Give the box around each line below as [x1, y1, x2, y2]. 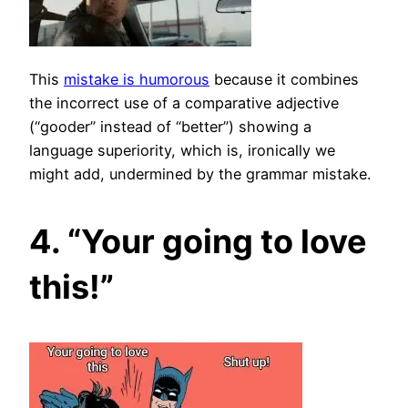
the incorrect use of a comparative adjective [29, 93, 339, 112]
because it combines [209, 69, 359, 88]
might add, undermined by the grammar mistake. [29, 164, 371, 183]
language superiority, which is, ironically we [29, 140, 335, 159]
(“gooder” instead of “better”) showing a [29, 117, 311, 136]
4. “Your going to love [29, 220, 367, 261]
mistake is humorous [64, 69, 209, 88]
